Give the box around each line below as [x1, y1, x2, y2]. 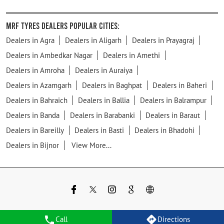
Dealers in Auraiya [75, 65, 132, 75]
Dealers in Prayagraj [132, 35, 194, 45]
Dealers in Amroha [6, 65, 64, 75]
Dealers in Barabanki [70, 110, 135, 120]
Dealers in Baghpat [82, 80, 142, 90]
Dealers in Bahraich [6, 95, 67, 105]
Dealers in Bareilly [6, 125, 64, 135]
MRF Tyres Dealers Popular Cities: [6, 19, 119, 31]
